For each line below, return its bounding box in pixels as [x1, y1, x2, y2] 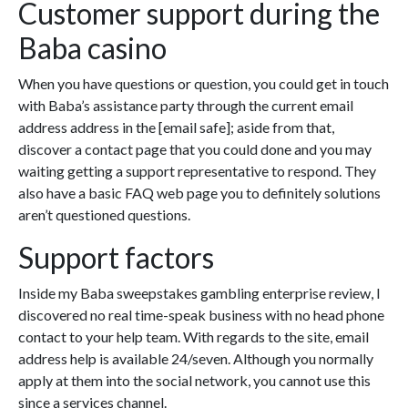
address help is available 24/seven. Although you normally [18, 350, 373, 368]
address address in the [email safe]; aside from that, [18, 118, 334, 137]
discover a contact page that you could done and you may [18, 140, 372, 158]
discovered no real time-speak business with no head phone [18, 306, 384, 324]
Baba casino [18, 30, 167, 66]
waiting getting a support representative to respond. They [18, 162, 376, 180]
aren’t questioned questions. [18, 206, 190, 224]
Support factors [18, 240, 214, 276]
